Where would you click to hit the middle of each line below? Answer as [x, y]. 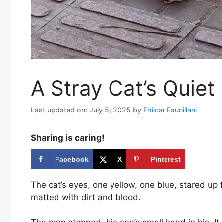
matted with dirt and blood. [86, 197]
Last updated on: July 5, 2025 [81, 110]
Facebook [72, 159]
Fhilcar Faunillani [170, 110]
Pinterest [166, 159]
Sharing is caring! [68, 138]
